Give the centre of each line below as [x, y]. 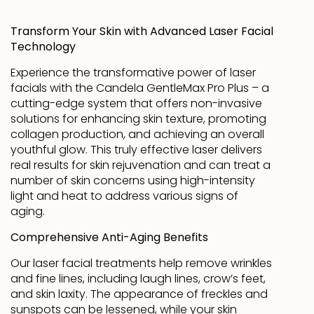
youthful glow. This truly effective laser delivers [136, 150]
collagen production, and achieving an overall [137, 135]
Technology [43, 47]
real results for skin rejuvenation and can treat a [141, 166]
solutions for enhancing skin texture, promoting [138, 120]
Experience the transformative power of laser [133, 73]
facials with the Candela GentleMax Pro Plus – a [140, 89]
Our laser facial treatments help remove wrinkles [141, 264]
